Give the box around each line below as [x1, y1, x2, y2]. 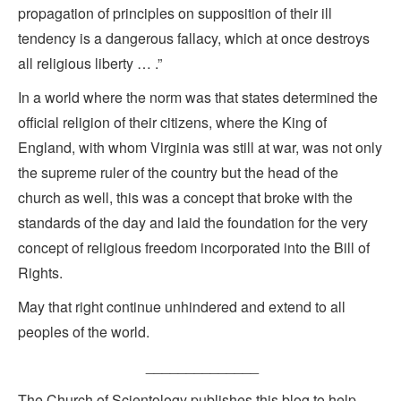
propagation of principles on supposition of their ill [18, 3, 332, 24]
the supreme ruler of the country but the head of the [18, 162, 338, 183]
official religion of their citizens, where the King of [18, 112, 327, 133]
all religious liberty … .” [18, 53, 162, 74]
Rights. [18, 262, 63, 284]
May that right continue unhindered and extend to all [18, 296, 346, 318]
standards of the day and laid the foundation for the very [18, 212, 368, 234]
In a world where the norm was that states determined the [18, 87, 378, 108]
